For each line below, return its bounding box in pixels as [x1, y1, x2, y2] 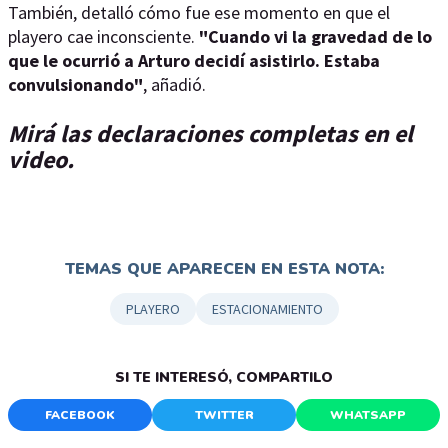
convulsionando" [8, 73, 143, 96]
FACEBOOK [45, 407, 115, 423]
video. [8, 144, 74, 175]
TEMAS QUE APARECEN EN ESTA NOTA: [64, 258, 384, 280]
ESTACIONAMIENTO [211, 300, 323, 318]
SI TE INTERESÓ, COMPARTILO [115, 368, 333, 387]
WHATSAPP [330, 407, 406, 423]
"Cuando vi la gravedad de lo [195, 25, 432, 48]
